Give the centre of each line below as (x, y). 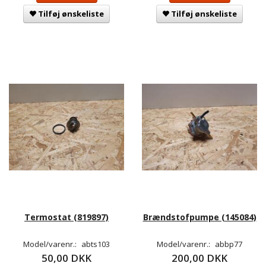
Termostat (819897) (66, 217)
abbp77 (229, 244)
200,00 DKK (199, 258)
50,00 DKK (66, 258)
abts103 (96, 244)
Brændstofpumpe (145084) (199, 217)
